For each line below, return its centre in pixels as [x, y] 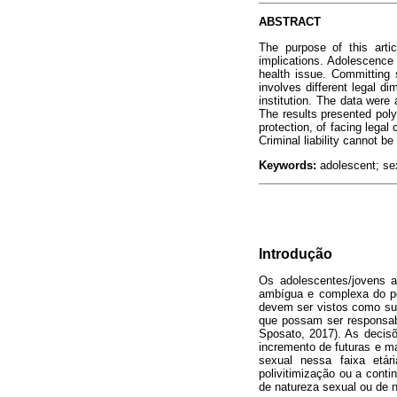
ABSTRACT [290, 22]
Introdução [296, 253]
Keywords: [288, 165]
